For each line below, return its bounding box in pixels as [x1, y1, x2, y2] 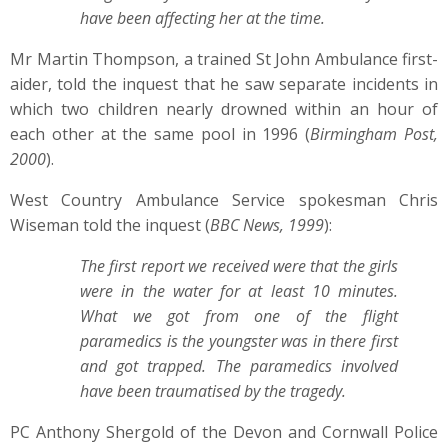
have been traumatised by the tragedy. [80, 380, 346, 402]
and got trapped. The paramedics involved [80, 355, 398, 377]
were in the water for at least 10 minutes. [80, 280, 398, 302]
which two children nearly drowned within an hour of [10, 98, 438, 120]
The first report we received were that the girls [80, 255, 398, 277]
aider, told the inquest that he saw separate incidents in [10, 73, 438, 95]
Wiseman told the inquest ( [10, 214, 210, 236]
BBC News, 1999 [210, 214, 324, 236]
